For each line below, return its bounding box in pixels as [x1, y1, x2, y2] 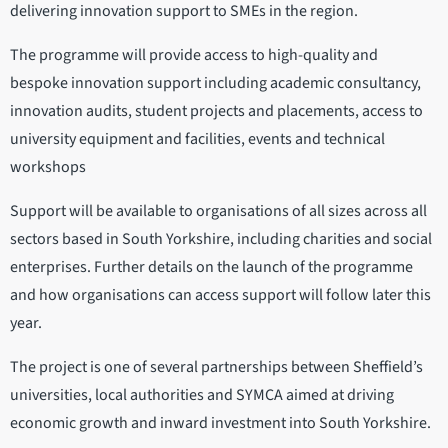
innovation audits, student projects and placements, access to [10, 100, 423, 123]
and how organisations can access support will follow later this [10, 284, 431, 307]
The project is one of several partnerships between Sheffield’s [10, 356, 423, 379]
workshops [10, 156, 92, 179]
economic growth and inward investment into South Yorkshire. [10, 412, 434, 435]
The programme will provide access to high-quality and [10, 44, 378, 67]
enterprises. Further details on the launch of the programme [10, 256, 413, 279]
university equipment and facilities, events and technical [10, 128, 385, 151]
